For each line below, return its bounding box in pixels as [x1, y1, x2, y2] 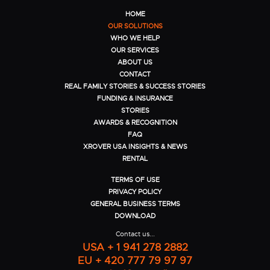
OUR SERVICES [111, 45, 159, 54]
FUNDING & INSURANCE [97, 93, 173, 102]
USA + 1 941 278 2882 [82, 240, 188, 254]
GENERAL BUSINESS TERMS [90, 199, 180, 208]
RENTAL [122, 154, 148, 163]
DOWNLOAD [115, 211, 155, 220]
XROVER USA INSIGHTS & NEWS [83, 142, 187, 151]
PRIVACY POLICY [108, 187, 162, 196]
